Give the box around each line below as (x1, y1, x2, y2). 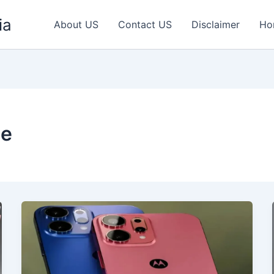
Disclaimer (191, 18, 240, 31)
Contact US (118, 18, 172, 31)
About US (54, 18, 98, 31)
